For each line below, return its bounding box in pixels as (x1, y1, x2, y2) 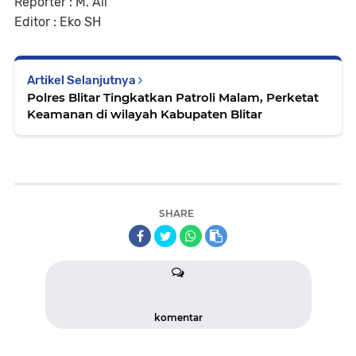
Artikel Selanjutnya (27, 72, 138, 87)
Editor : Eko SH (14, 14, 101, 29)
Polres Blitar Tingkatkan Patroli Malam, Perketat (27, 89, 319, 105)
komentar (153, 311, 203, 323)
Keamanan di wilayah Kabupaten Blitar (27, 106, 262, 122)
